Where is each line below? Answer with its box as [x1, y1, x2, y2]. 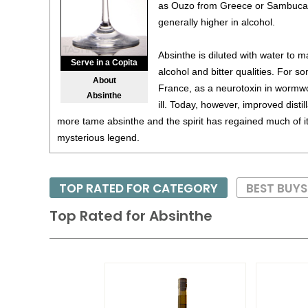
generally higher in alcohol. [158, 16, 275, 27]
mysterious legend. [57, 132, 140, 143]
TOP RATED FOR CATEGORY [59, 180, 218, 197]
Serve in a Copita [71, 57, 137, 67]
